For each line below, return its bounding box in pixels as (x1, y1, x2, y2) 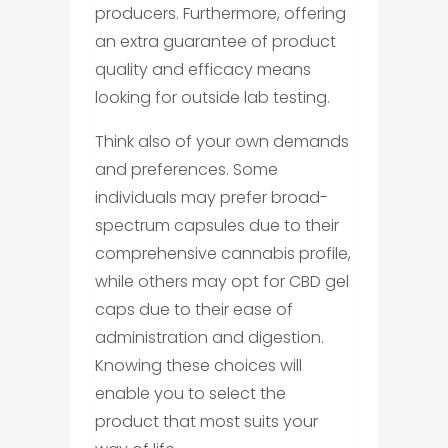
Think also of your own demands (94, 130, 349, 153)
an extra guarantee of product (94, 30, 336, 53)
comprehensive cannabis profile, (94, 242, 351, 265)
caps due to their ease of (94, 298, 293, 321)
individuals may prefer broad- (94, 186, 328, 209)
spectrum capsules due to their (94, 214, 339, 237)
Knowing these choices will (94, 354, 302, 377)
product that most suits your (94, 410, 318, 433)
